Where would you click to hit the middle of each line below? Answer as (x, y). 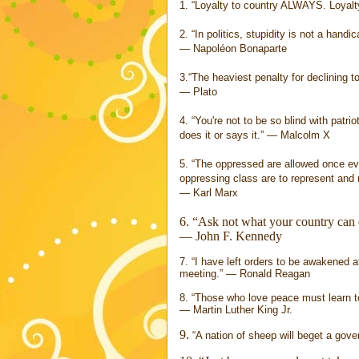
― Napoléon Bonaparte (233, 48)
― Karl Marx (209, 192)
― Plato (198, 91)
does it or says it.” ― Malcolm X (255, 135)
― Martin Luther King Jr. (236, 309)
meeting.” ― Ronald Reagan (245, 273)
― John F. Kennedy (231, 236)
